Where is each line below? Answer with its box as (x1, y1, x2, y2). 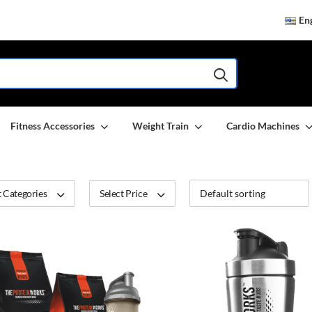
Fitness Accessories (10, 120, 95, 132)
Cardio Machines (226, 120, 299, 132)
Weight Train (132, 120, 189, 132)
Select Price (100, 187, 148, 199)
